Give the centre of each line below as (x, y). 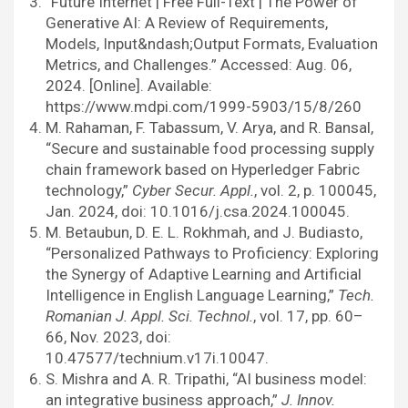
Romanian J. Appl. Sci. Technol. (149, 316)
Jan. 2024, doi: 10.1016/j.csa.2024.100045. (198, 212)
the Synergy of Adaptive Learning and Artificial (204, 275)
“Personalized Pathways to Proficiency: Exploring (212, 254)
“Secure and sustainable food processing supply (210, 149)
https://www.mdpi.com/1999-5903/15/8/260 (204, 107)
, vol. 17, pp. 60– (308, 316)
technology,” (89, 191)
